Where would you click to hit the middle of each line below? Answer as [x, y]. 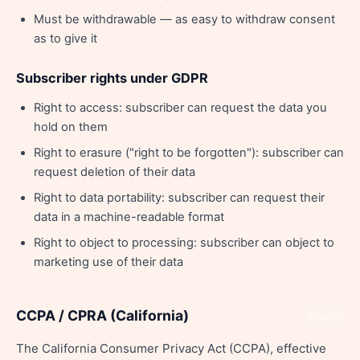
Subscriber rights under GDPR [112, 78]
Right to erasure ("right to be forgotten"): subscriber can [189, 153]
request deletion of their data [115, 172]
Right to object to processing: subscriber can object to [184, 243]
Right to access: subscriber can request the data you [180, 108]
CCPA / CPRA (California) [102, 315]
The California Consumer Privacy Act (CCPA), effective [171, 348]
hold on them [71, 127]
